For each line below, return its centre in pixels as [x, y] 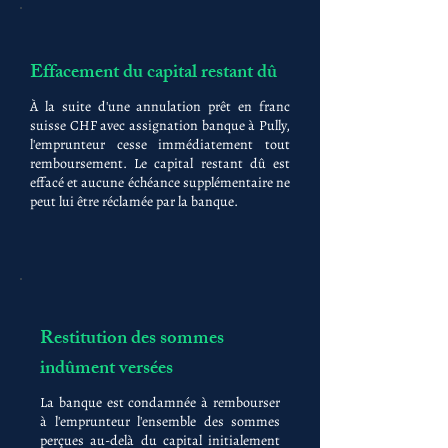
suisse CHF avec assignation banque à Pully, [160, 125]
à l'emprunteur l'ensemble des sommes [160, 421]
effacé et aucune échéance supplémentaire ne [160, 182]
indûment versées [106, 370]
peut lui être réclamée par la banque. [134, 201]
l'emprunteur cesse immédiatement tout [160, 144]
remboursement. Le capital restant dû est [160, 163]
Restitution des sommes [132, 340]
